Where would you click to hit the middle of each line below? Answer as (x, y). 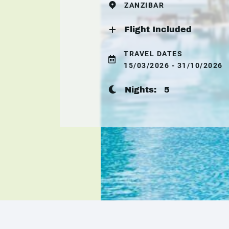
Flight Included (158, 29)
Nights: (144, 89)
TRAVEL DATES (153, 53)
